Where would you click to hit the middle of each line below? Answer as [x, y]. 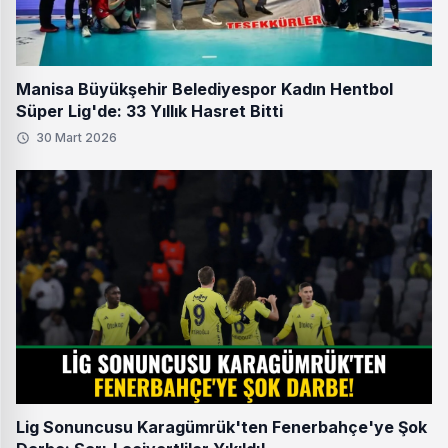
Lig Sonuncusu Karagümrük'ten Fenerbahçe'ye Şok [221, 427]
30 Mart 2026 [76, 138]
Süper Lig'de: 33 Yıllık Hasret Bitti [149, 111]
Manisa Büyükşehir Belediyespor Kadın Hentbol [204, 89]
